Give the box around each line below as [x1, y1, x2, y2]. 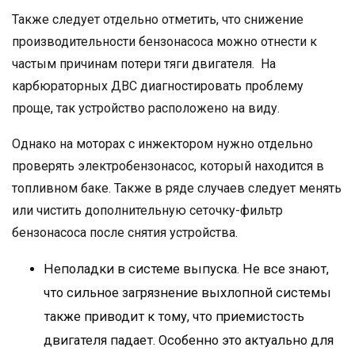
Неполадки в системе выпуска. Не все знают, [44, 261, 329, 277]
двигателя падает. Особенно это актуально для [44, 333, 334, 348]
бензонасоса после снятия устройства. [12, 225, 238, 240]
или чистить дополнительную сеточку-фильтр [12, 203, 283, 218]
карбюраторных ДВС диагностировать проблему [12, 78, 303, 94]
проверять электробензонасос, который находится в [12, 158, 324, 174]
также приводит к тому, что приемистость [44, 309, 304, 324]
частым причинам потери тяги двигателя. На [12, 56, 276, 71]
